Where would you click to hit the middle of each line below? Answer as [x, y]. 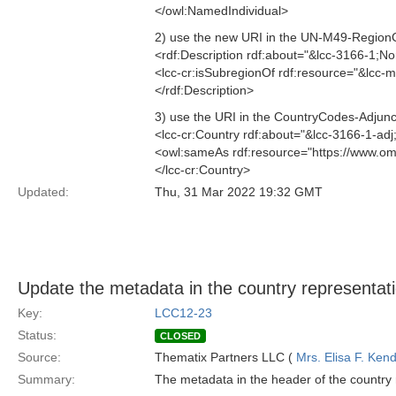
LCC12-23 [183, 313]
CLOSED [180, 336]
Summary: [46, 379]
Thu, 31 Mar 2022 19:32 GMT [239, 192]
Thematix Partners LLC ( [225, 357]
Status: [37, 335]
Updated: [43, 192]
